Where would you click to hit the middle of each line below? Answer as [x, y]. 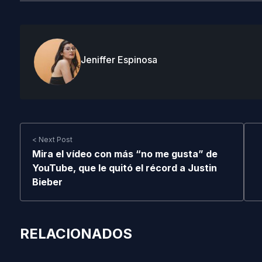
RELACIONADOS [76, 234]
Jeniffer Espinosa [119, 60]
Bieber [47, 182]
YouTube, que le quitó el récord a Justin [124, 168]
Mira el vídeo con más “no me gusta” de [125, 154]
